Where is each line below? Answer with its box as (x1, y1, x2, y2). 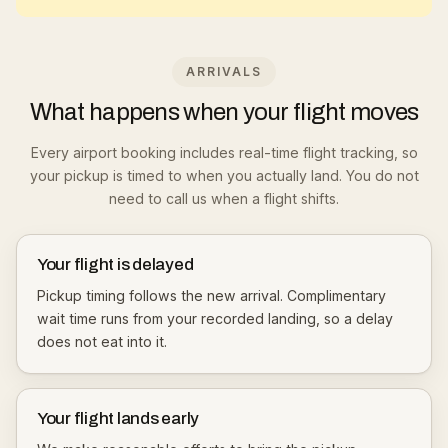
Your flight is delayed (37, 255, 194, 274)
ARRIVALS (186, 64, 262, 79)
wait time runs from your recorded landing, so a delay (37, 310, 393, 327)
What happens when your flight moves (29, 99, 419, 125)
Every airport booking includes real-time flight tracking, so (30, 144, 418, 161)
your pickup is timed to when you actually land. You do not (29, 167, 419, 184)
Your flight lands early (37, 409, 200, 428)
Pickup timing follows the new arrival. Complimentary (37, 287, 386, 304)
